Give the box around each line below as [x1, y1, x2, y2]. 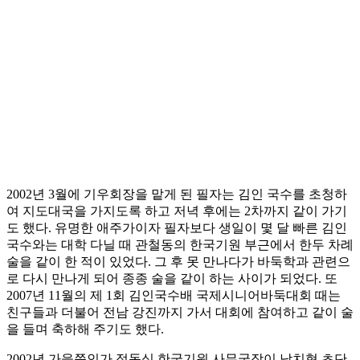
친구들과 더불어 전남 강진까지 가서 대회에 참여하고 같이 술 [6, 305, 354, 320]
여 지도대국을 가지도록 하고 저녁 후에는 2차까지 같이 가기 [6, 204, 347, 219]
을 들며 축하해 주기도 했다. [6, 322, 164, 337]
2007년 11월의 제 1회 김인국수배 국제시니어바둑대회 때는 [6, 288, 341, 303]
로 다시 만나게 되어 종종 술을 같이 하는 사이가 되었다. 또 [6, 272, 337, 286]
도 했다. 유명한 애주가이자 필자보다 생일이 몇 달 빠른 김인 [6, 221, 347, 235]
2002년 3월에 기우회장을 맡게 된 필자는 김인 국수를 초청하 [6, 187, 347, 202]
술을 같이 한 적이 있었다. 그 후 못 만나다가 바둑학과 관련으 [6, 255, 350, 269]
